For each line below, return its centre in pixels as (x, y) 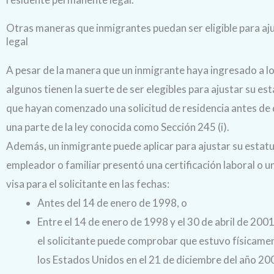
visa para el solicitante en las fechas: (88, 184)
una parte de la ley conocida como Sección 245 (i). (118, 127)
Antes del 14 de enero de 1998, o (112, 203)
